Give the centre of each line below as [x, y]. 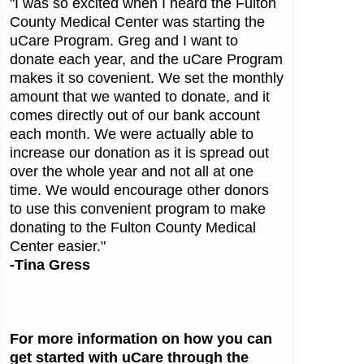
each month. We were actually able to [131, 134]
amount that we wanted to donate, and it [139, 97]
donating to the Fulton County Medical [132, 228]
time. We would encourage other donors [139, 191]
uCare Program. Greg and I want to [123, 41]
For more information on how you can [141, 339]
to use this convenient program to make [137, 209]
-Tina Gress [50, 265]
